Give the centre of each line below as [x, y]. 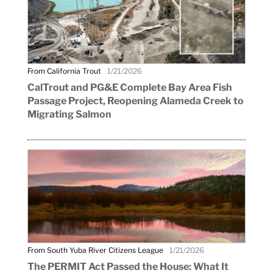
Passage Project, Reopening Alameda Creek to [135, 101]
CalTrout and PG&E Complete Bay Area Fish [129, 88]
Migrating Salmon [69, 115]
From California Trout [64, 71]
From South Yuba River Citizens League [95, 250]
